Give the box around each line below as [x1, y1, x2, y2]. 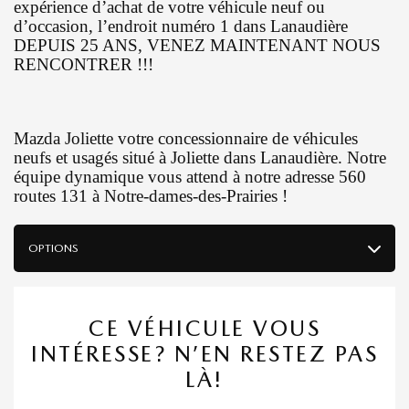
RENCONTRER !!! [14, 54, 153, 74]
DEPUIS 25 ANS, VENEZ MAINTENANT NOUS [14, 35, 381, 55]
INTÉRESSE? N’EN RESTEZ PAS [31, 340, 378, 367]
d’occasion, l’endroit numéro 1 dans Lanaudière [14, 16, 348, 36]
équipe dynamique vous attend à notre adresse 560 [14, 166, 366, 186]
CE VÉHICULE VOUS [89, 314, 320, 341]
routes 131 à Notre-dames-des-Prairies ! [14, 185, 288, 205]
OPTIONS [28, 240, 79, 255]
